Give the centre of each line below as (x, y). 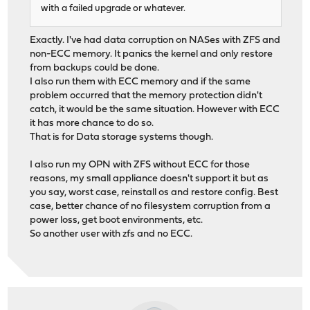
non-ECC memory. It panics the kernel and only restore (152, 55)
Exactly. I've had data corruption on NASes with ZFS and (155, 41)
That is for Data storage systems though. (122, 138)
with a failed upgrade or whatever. (113, 9)
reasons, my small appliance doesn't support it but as (149, 179)
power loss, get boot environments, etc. (117, 221)
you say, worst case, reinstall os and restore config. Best (154, 193)
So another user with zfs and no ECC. (111, 235)
